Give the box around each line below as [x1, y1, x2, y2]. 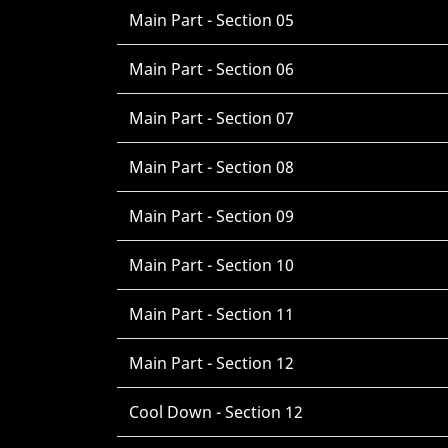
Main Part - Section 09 [129, 205, 294, 227]
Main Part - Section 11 [129, 303, 294, 325]
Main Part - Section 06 [129, 58, 294, 80]
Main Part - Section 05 [129, 9, 294, 31]
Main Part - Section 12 [129, 352, 294, 374]
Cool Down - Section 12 [129, 401, 303, 423]
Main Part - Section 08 [129, 156, 294, 178]
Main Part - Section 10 [129, 254, 294, 276]
